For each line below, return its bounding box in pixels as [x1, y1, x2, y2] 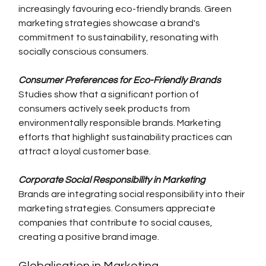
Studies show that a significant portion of [18, 90, 201, 100]
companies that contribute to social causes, [18, 218, 215, 228]
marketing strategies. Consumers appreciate [18, 204, 218, 214]
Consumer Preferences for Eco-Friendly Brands [18, 75, 221, 85]
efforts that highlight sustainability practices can [18, 132, 235, 142]
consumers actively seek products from [18, 104, 192, 114]
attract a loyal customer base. [18, 147, 151, 157]
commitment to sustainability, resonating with [18, 33, 221, 43]
